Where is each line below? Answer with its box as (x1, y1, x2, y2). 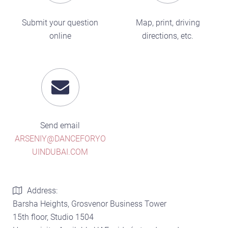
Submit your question (22, 18, 99, 28)
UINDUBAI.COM (32, 147, 89, 157)
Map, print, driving (135, 18, 200, 28)
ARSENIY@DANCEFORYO (14, 134, 106, 144)
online (49, 31, 71, 41)
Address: (27, 186, 58, 196)
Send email (40, 121, 80, 131)
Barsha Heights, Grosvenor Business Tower (13, 199, 166, 209)
